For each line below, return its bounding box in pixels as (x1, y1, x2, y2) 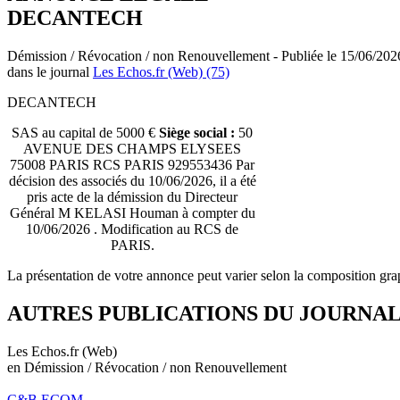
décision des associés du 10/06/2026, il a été (8, 172, 256, 188)
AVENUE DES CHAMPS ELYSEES (23, 140, 241, 156)
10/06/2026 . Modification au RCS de (26, 221, 238, 237)
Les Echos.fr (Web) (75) (93, 63, 229, 79)
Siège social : (159, 124, 235, 140)
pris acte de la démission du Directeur (27, 188, 237, 204)
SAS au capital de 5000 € (12, 124, 159, 140)
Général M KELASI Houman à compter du (9, 204, 255, 221)
